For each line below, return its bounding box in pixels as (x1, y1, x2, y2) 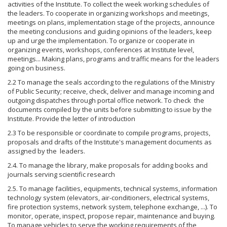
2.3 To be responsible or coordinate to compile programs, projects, (8, 128, 210, 138)
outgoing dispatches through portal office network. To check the (8, 96, 204, 105)
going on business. (8, 63, 65, 73)
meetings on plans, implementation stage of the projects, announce (8, 18, 215, 27)
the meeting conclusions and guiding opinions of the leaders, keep (8, 27, 212, 36)
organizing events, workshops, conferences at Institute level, (8, 45, 194, 55)
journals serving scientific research (8, 170, 115, 179)
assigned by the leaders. (8, 146, 85, 156)
